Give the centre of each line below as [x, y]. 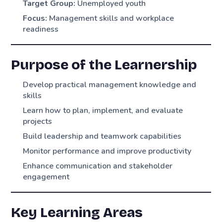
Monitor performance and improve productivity [107, 151]
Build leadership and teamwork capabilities [102, 137]
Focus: [35, 18]
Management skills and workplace [111, 18]
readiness [41, 29]
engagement [46, 177]
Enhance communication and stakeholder [98, 166]
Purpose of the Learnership [104, 65]
